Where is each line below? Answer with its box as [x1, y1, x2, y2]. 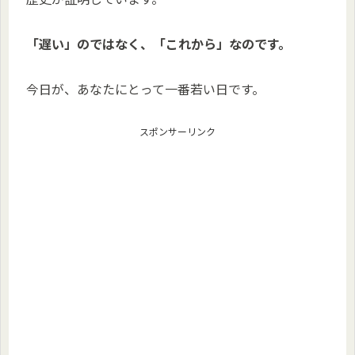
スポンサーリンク [139, 124, 216, 138]
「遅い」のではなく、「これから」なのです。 [26, 34, 291, 53]
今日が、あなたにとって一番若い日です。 [26, 78, 265, 98]
